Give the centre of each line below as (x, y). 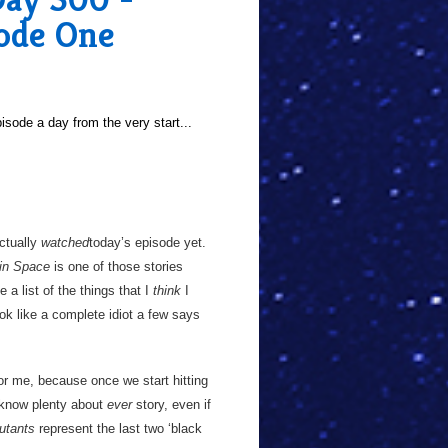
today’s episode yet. (147, 242)
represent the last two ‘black (118, 428)
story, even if (171, 404)
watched (65, 242)
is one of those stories (116, 266)
